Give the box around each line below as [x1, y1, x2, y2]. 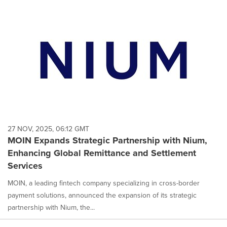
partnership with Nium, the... [8, 202, 95, 213]
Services [8, 159, 43, 172]
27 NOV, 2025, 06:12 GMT [8, 123, 89, 134]
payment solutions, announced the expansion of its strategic [8, 190, 197, 201]
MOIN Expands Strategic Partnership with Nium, [8, 133, 207, 147]
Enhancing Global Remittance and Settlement [8, 146, 196, 160]
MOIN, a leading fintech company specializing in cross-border [8, 177, 200, 188]
